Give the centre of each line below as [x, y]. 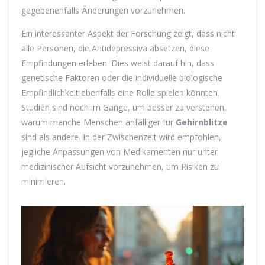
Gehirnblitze [202, 122]
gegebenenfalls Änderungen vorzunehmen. [103, 10]
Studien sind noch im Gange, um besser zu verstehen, [124, 107]
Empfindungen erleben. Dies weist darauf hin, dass [118, 63]
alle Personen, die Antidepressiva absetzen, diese [115, 48]
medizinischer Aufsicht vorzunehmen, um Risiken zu [120, 166]
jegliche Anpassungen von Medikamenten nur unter [119, 151]
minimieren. [43, 181]
